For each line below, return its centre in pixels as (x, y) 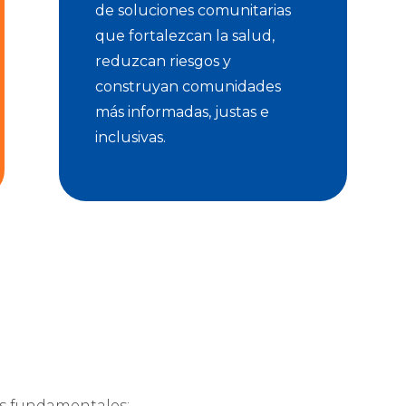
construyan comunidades (188, 87)
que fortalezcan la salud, (184, 36)
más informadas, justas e (182, 112)
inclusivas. (130, 138)
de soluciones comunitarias (193, 11)
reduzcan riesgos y (163, 62)
